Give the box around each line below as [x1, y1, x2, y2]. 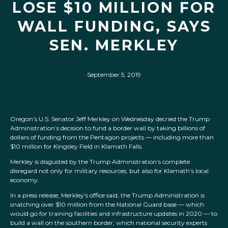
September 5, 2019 [87, 71, 141, 78]
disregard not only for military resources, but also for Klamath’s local [10, 167, 209, 175]
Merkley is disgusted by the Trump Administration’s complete [10, 158, 190, 166]
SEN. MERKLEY [49, 36, 179, 54]
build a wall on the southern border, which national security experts [10, 219, 207, 227]
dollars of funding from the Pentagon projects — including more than [10, 133, 214, 141]
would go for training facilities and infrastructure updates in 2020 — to [10, 210, 217, 218]
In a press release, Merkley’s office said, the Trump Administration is [10, 191, 205, 199]
